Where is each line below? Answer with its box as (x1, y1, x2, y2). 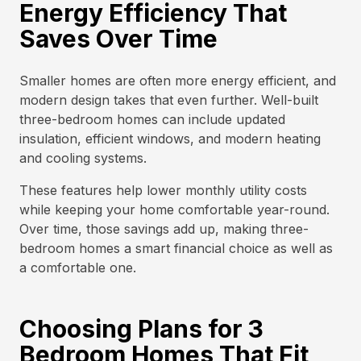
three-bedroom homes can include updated (19, 111, 285, 127)
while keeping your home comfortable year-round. (19, 201, 330, 218)
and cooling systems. (19, 150, 147, 166)
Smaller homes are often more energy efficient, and (19, 73, 336, 89)
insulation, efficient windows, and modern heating (19, 131, 321, 147)
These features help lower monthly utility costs (19, 182, 307, 198)
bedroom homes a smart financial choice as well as (19, 240, 333, 256)
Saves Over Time (19, 24, 218, 53)
